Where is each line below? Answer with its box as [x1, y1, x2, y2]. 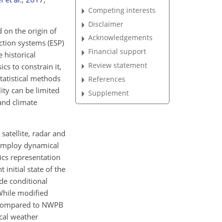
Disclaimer [88, 19, 124, 29]
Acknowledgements [88, 33, 153, 43]
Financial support [88, 47, 147, 56]
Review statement [88, 60, 148, 70]
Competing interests [88, 5, 156, 15]
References [88, 74, 126, 84]
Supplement [88, 88, 129, 98]
